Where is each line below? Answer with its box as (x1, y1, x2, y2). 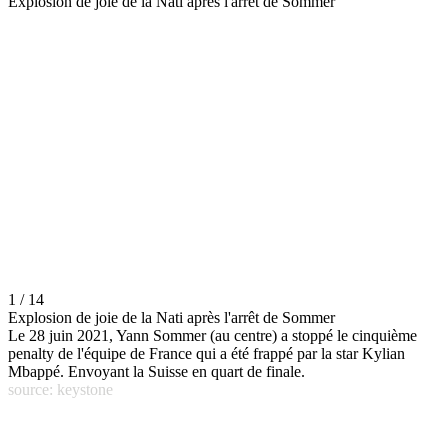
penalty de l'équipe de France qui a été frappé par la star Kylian (8, 345, 405, 363)
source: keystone (8, 381, 113, 399)
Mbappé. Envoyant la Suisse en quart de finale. (8, 363, 305, 381)
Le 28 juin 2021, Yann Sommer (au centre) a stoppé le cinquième (8, 327, 417, 345)
